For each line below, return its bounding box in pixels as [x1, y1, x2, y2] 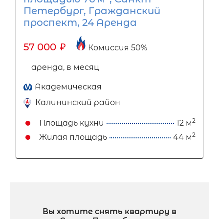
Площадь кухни [39, 118, 104, 128]
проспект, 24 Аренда [23, 17, 137, 29]
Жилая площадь [39, 132, 107, 142]
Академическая [35, 82, 102, 92]
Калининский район [35, 98, 120, 108]
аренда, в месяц [31, 63, 99, 72]
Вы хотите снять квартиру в [43, 206, 176, 216]
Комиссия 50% [88, 43, 147, 53]
